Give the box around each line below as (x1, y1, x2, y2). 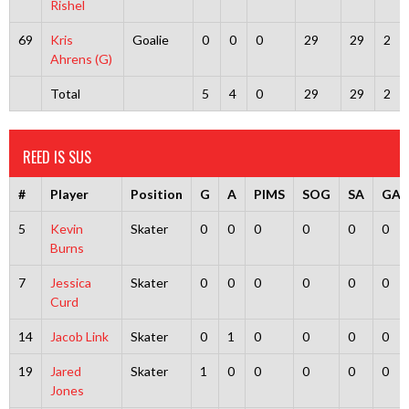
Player (49, 186, 89, 202)
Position (130, 186, 183, 202)
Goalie (131, 32, 169, 47)
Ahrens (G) (49, 51, 112, 67)
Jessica (49, 275, 91, 290)
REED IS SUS (23, 146, 91, 168)
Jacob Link (49, 329, 109, 344)
